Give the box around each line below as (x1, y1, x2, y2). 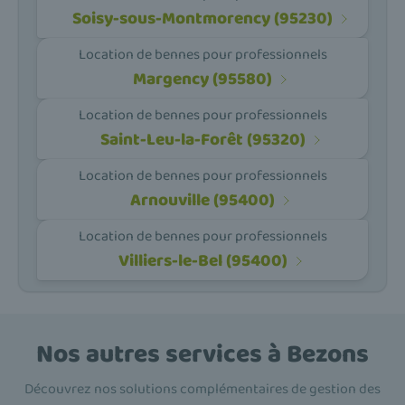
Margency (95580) (133, 65, 272, 94)
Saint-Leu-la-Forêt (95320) (99, 126, 306, 155)
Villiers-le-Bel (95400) (118, 247, 287, 276)
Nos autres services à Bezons (36, 334, 369, 374)
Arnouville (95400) (130, 186, 275, 215)
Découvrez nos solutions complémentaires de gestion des (24, 377, 381, 400)
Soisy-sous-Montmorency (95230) (72, 5, 333, 33)
